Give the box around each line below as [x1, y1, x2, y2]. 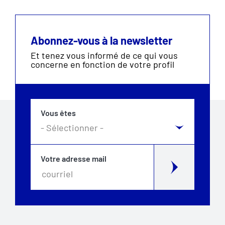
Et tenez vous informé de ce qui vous [31, 50, 178, 61]
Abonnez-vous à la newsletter [31, 34, 172, 47]
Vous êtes [41, 108, 76, 118]
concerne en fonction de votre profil [31, 59, 174, 70]
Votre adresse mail [41, 154, 106, 163]
